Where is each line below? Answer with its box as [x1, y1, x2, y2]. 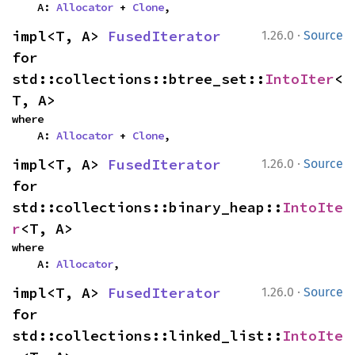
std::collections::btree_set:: [12, 70, 265, 88]
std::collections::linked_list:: [12, 326, 282, 345]
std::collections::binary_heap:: [12, 198, 282, 216]
